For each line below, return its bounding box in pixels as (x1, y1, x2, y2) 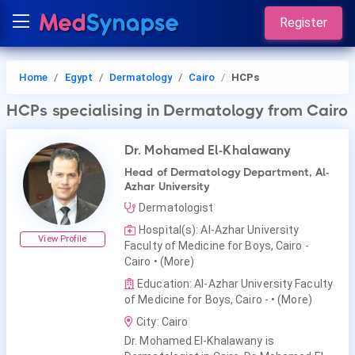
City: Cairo (136, 315, 189, 328)
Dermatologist (139, 201, 214, 214)
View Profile (38, 234, 87, 244)
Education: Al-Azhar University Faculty (137, 277, 333, 290)
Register (280, 15, 327, 30)
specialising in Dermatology (52, 101, 265, 120)
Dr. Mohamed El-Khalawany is (124, 334, 274, 347)
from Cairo (264, 101, 349, 120)
